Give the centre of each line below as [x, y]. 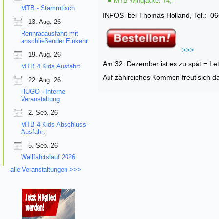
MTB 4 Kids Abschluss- [55, 124]
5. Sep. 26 [43, 145]
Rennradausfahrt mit [50, 33]
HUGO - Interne [43, 91]
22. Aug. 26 [44, 80]
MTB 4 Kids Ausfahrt [51, 66]
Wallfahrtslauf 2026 [48, 157]
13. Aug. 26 [44, 22]
